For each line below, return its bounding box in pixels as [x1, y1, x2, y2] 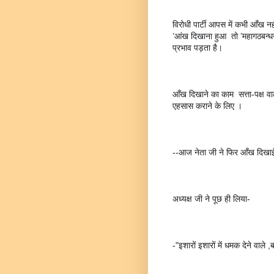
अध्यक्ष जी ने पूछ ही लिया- [172, 193, 250, 204]
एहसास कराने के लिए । [172, 100, 242, 111]
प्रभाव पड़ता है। [172, 42, 223, 53]
